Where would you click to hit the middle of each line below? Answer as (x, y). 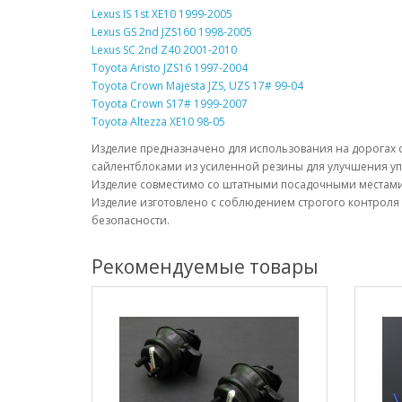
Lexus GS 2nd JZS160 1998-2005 (172, 32)
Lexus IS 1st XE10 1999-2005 (162, 14)
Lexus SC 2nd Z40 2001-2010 (164, 50)
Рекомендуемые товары (205, 267)
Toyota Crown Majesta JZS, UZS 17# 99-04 (197, 86)
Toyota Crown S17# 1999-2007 (170, 104)
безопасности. (131, 221)
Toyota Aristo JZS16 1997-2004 (170, 68)
